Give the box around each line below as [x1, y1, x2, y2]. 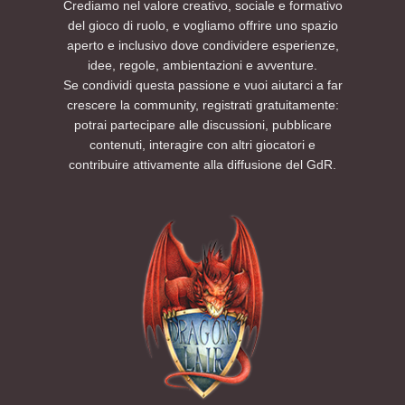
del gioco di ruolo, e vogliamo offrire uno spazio [67, 17, 338, 33]
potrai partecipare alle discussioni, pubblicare [73, 117, 332, 132]
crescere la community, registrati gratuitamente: [66, 97, 339, 112]
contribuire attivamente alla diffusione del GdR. [69, 156, 336, 172]
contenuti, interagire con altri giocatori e [89, 137, 316, 152]
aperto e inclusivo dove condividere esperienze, [66, 37, 339, 52]
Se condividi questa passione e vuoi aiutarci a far [62, 77, 343, 92]
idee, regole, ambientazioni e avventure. [88, 57, 317, 72]
